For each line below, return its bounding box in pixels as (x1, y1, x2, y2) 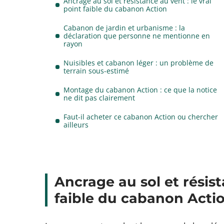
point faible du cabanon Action (63, 4, 167, 13)
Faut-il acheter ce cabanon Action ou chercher (63, 112, 218, 121)
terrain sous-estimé (63, 66, 129, 75)
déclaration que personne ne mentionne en (63, 31, 210, 40)
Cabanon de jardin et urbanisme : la (63, 23, 185, 32)
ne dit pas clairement (63, 93, 135, 102)
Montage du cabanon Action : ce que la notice (63, 85, 217, 94)
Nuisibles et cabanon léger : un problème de (63, 58, 214, 67)
